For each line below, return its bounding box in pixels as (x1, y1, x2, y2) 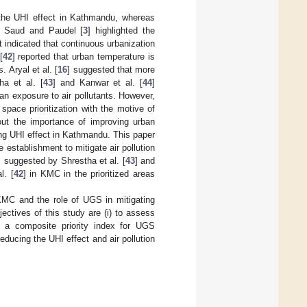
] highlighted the (88, 25, 156, 36)
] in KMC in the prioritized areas (23, 169, 156, 180)
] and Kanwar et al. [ (52, 77, 143, 88)
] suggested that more (67, 64, 156, 75)
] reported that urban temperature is (12, 51, 156, 62)
